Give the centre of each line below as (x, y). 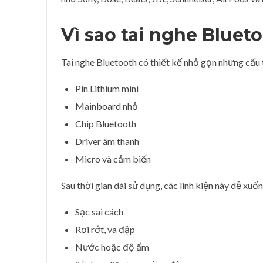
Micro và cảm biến (113, 159)
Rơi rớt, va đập (105, 229)
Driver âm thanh (107, 141)
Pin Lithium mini (107, 88)
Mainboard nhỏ (107, 106)
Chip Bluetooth (106, 124)
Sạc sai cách (99, 212)
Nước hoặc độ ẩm (112, 247)
